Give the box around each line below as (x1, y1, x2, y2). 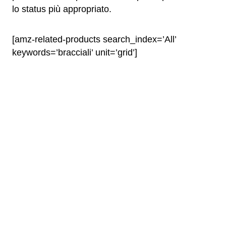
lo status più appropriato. (12, 4, 111, 14)
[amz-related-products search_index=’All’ (12, 34, 176, 44)
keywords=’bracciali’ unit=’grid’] (12, 47, 137, 58)
